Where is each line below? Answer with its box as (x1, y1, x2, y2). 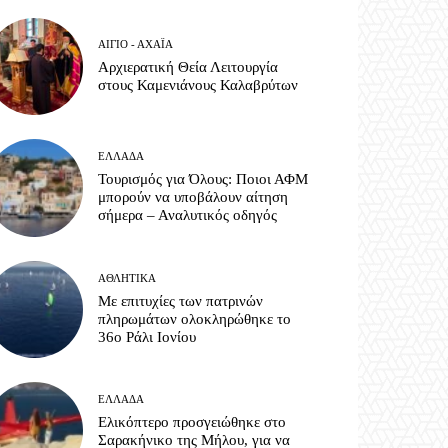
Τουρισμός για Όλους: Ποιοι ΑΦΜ (98, 171, 309, 188)
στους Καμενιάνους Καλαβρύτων (98, 77, 299, 94)
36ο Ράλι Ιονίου (98, 328, 197, 345)
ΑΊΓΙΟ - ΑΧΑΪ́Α (98, 38, 174, 51)
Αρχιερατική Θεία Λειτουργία (98, 59, 279, 76)
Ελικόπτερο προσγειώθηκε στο (98, 413, 287, 430)
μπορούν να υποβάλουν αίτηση (98, 189, 289, 206)
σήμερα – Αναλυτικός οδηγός (98, 207, 278, 224)
